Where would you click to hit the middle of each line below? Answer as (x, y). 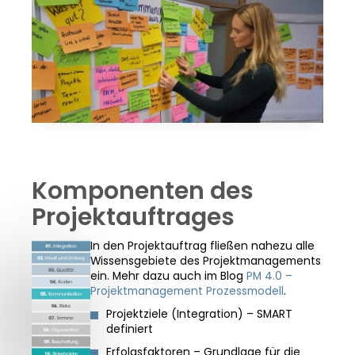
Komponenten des (143, 191)
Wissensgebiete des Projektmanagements (205, 261)
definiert (129, 329)
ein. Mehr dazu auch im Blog (168, 276)
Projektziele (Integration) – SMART (199, 314)
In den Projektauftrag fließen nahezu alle (202, 246)
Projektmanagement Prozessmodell (187, 291)
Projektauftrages (133, 217)
